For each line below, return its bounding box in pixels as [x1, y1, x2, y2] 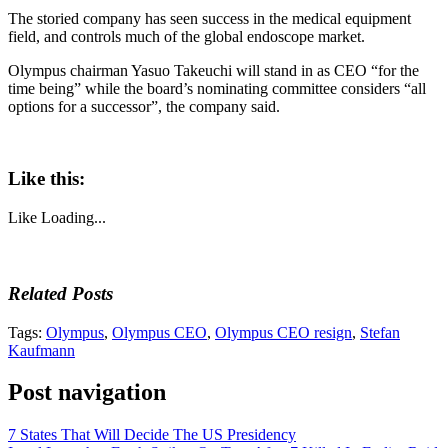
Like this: [8, 168, 85, 190]
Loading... [41, 209, 106, 227]
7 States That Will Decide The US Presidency [8, 426, 296, 444]
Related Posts [8, 282, 113, 304]
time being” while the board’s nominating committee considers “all [8, 79, 426, 97]
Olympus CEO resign [215, 323, 352, 341]
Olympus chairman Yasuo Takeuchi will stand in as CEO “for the [8, 61, 419, 79]
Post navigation [8, 379, 166, 406]
